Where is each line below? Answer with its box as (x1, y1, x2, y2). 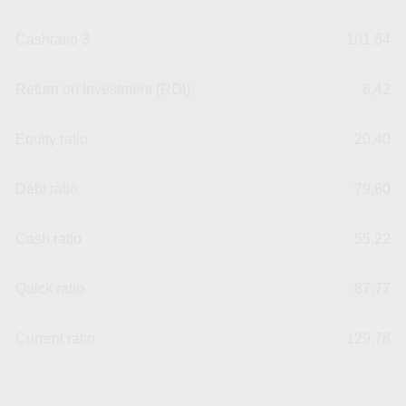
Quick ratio (15, 280, 84, 296)
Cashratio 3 (15, 31, 90, 47)
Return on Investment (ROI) (15, 81, 190, 97)
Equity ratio (15, 130, 88, 147)
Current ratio (15, 330, 95, 346)
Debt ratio (15, 180, 78, 197)
